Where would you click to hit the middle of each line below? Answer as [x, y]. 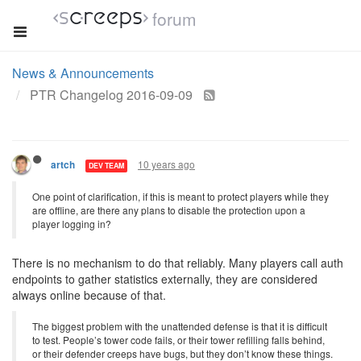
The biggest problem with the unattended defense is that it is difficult [180, 326]
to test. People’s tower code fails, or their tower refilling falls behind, [178, 340]
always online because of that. [89, 295]
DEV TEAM [106, 165]
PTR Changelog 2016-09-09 [113, 95]
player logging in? [72, 224]
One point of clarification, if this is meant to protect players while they [180, 196]
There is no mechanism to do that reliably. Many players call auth [178, 263]
